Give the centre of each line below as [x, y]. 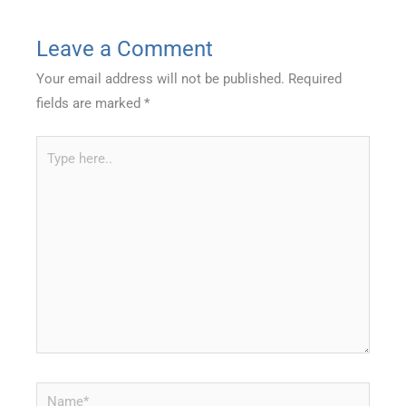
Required [315, 79]
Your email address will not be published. [160, 79]
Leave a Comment [125, 49]
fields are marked [90, 104]
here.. [52, 172]
